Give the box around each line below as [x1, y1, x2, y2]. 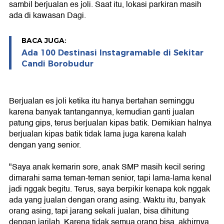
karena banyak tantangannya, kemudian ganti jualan [9, 105, 194, 119]
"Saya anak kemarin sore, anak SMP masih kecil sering [9, 160, 205, 174]
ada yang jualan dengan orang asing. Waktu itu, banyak [9, 193, 205, 207]
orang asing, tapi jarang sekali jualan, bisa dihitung [9, 204, 189, 218]
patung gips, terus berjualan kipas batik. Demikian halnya [9, 116, 211, 130]
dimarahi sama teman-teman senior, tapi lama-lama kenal [9, 171, 211, 185]
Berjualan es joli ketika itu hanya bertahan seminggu [9, 94, 194, 108]
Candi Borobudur [21, 59, 93, 69]
